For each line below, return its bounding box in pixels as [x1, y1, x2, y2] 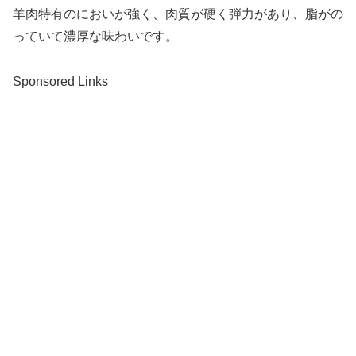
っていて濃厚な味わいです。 [13, 29, 178, 43]
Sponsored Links [13, 74, 108, 88]
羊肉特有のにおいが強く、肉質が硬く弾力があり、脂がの [13, 6, 343, 21]
